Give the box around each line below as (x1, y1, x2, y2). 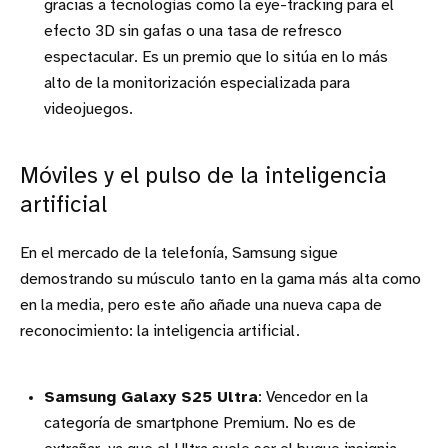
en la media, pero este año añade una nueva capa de (20, 296, 382, 314)
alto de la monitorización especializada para (44, 74, 350, 92)
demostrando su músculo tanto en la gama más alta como (20, 270, 421, 288)
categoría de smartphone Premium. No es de (44, 414, 356, 432)
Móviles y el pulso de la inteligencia (20, 164, 387, 189)
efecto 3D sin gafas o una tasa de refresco (44, 22, 342, 40)
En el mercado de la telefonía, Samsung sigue (20, 244, 338, 262)
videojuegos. (44, 100, 133, 118)
